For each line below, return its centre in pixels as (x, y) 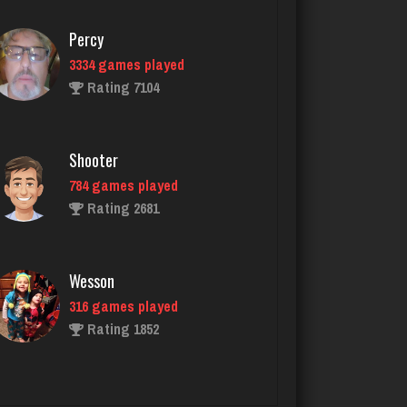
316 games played (124, 210)
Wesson (92, 185)
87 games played (120, 331)
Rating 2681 (121, 112)
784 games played (124, 89)
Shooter (94, 64)
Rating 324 (118, 354)
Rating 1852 (121, 233)
